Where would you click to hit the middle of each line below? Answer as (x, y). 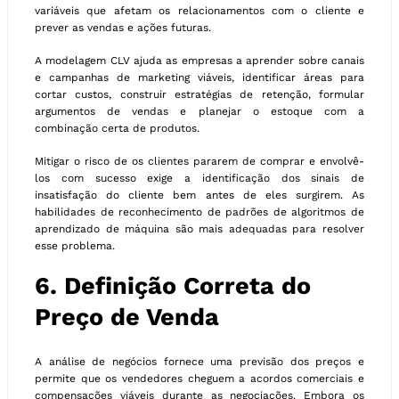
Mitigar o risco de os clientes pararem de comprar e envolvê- (199, 162)
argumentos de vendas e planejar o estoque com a (199, 112)
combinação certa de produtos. (117, 129)
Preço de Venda (127, 318)
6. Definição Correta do (173, 286)
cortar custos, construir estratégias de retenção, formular (199, 95)
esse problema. (75, 246)
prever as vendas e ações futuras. (123, 28)
